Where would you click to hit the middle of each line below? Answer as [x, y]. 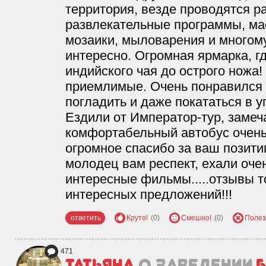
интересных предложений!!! [149, 194]
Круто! [137, 218]
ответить [86, 218]
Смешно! [196, 218]
